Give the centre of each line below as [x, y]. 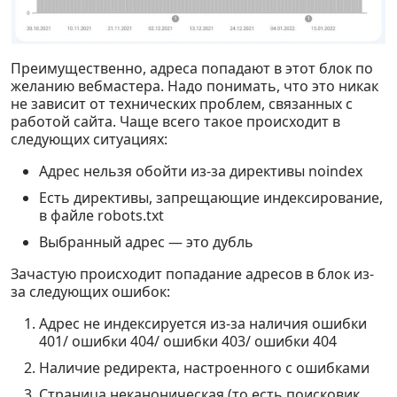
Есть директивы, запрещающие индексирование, [211, 198]
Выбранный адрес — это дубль [146, 242]
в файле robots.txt [101, 216]
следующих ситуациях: [89, 140]
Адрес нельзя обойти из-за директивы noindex [201, 171]
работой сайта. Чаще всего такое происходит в [175, 122]
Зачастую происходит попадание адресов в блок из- [192, 274]
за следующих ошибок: [90, 292]
